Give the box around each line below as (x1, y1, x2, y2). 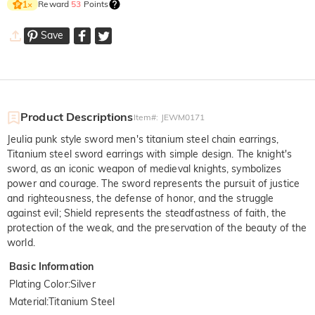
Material (9, 295, 47, 309)
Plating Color (9, 278, 68, 291)
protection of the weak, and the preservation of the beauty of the (7, 221, 307, 235)
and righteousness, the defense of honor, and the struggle (7, 192, 274, 205)
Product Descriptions (20, 110, 134, 124)
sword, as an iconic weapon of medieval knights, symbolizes (7, 162, 282, 176)
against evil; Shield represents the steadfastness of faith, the (7, 207, 287, 220)
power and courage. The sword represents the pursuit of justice (7, 177, 300, 191)
